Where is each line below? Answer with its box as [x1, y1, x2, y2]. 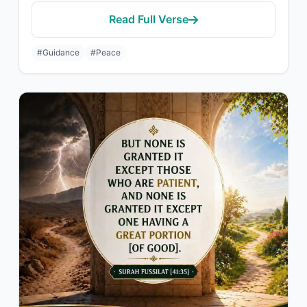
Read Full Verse [109, 12, 188, 26]
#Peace [90, 47, 121, 58]
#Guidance [37, 47, 79, 58]
